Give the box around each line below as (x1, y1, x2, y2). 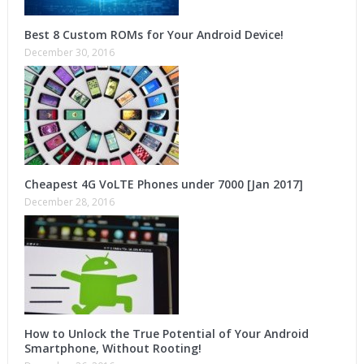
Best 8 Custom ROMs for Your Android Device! (24, 27, 284, 43)
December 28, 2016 (24, 195, 115, 210)
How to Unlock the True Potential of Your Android (24, 326, 309, 342)
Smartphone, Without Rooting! (24, 340, 201, 357)
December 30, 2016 (24, 45, 115, 60)
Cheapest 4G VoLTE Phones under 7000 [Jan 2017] (24, 176, 303, 193)
